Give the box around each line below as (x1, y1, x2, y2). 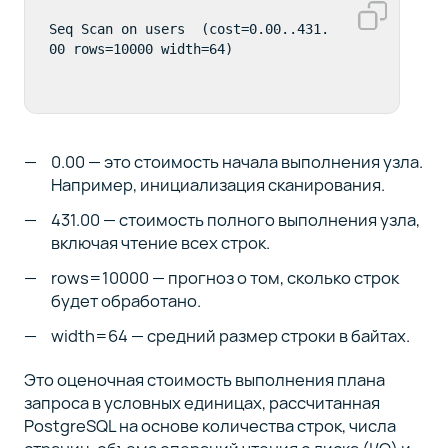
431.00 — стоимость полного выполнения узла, (51, 207, 421, 231)
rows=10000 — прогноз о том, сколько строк (51, 265, 400, 289)
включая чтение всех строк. (51, 230, 271, 254)
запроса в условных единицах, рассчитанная (23, 391, 380, 415)
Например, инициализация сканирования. (51, 172, 386, 196)
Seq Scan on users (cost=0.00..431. (48, 21, 329, 38)
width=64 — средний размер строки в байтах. (51, 323, 411, 347)
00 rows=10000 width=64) (48, 41, 233, 58)
